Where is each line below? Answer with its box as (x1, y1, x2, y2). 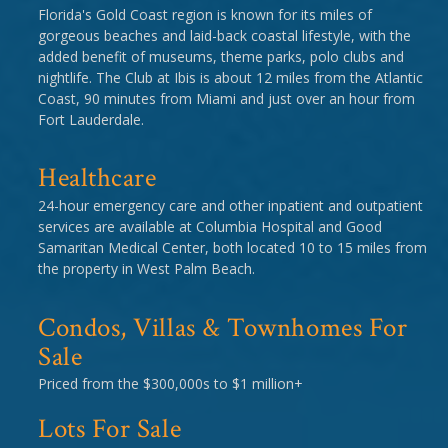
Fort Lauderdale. (38, 109, 144, 129)
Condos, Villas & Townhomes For (38, 309, 408, 346)
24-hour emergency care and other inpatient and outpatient (38, 196, 423, 216)
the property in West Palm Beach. (38, 259, 255, 279)
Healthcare (38, 160, 157, 197)
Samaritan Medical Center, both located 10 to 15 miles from (38, 238, 427, 258)
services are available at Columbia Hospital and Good (38, 217, 382, 237)
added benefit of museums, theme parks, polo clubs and (38, 46, 404, 66)
